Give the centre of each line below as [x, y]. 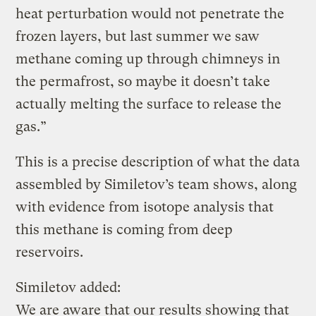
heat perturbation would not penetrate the [150, 13]
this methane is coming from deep [124, 229]
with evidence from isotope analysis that [145, 207]
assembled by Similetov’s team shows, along [157, 184]
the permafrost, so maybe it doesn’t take [143, 81]
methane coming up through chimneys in [148, 59]
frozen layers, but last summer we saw [138, 36]
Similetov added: [68, 287]
